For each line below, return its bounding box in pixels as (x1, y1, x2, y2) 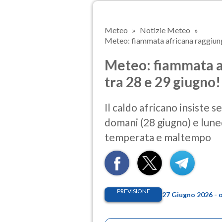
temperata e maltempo (105, 131, 211, 144)
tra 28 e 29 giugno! (105, 73, 221, 90)
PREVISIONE (116, 187, 150, 195)
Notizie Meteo (140, 25, 190, 35)
